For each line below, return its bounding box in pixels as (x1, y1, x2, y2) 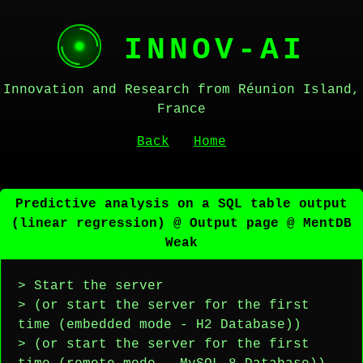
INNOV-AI (101, 32, 305, 67)
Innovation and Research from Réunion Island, (3, 83, 360, 97)
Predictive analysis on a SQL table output (15, 197, 348, 211)
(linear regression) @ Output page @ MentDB (11, 216, 352, 231)
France (157, 102, 206, 117)
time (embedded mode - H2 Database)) (18, 318, 301, 332)
